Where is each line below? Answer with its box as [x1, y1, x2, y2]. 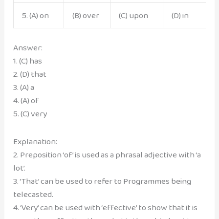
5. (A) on [22, 8, 49, 22]
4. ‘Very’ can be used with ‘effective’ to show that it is [13, 200, 197, 214]
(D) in [171, 8, 189, 22]
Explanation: [13, 134, 57, 148]
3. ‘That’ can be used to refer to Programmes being [13, 174, 191, 188]
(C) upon [118, 8, 148, 22]
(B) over [72, 8, 99, 22]
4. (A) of [13, 93, 39, 107]
